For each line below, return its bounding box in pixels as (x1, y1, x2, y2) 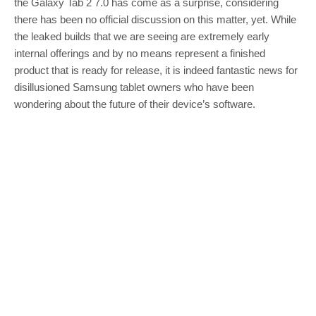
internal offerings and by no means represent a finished (14, 47, 265, 59)
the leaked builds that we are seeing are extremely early (14, 30, 269, 42)
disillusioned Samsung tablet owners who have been (14, 81, 254, 93)
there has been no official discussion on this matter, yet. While (14, 13, 296, 25)
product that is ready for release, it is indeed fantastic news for (14, 64, 298, 76)
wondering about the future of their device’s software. (14, 98, 255, 110)
